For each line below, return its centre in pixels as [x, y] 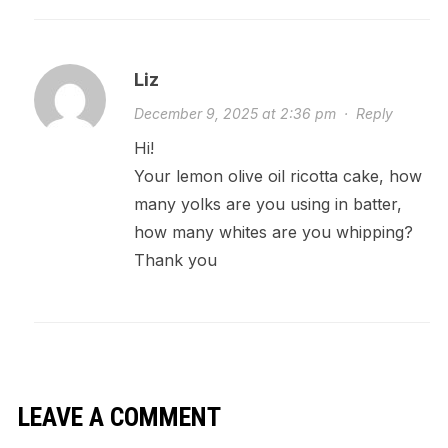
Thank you [175, 260]
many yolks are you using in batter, [267, 204]
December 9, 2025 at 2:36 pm [234, 113]
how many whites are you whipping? [273, 232]
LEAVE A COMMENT [119, 417]
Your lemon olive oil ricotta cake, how [277, 176]
